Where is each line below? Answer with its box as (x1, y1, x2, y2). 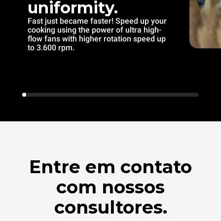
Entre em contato (29, 155, 192, 178)
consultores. (54, 196, 167, 218)
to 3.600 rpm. (28, 42, 74, 52)
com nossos (56, 176, 165, 198)
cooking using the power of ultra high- (28, 25, 161, 35)
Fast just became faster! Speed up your (28, 16, 167, 26)
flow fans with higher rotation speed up (28, 34, 166, 43)
